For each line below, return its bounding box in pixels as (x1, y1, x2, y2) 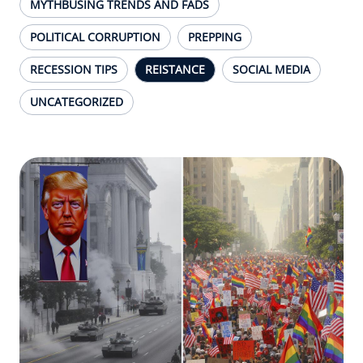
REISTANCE (145, 62, 205, 77)
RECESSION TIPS (30, 62, 117, 77)
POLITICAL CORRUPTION (30, 29, 160, 45)
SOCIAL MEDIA (233, 62, 310, 77)
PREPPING (188, 29, 241, 45)
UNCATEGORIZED (30, 94, 123, 109)
